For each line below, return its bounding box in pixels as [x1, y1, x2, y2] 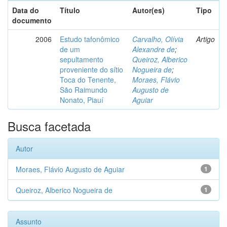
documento [12, 15, 52, 25]
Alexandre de [132, 44, 175, 54]
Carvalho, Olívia [132, 34, 183, 44]
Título [60, 5, 80, 15]
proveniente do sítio [60, 64, 123, 74]
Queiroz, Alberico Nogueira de [16, 185, 112, 195]
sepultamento [60, 54, 103, 64]
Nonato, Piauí [60, 95, 103, 105]
